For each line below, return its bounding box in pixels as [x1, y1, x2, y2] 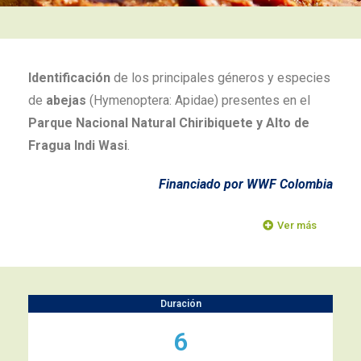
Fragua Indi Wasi [28, 138, 127, 153]
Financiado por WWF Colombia [159, 176, 333, 192]
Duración [160, 298, 201, 309]
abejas [46, 93, 86, 108]
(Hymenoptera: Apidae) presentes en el [86, 93, 310, 108]
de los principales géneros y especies [110, 70, 330, 85]
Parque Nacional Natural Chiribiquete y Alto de [28, 115, 309, 131]
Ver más [277, 219, 317, 231]
